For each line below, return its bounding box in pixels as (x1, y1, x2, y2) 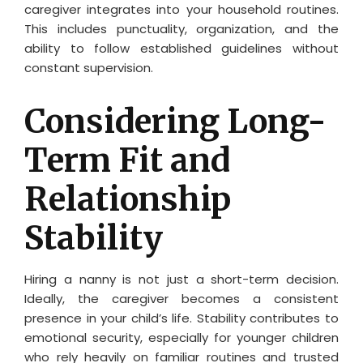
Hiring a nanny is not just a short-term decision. (24, 270, 339, 288)
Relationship (24, 178, 231, 220)
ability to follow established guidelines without (24, 39, 339, 57)
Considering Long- (24, 100, 327, 142)
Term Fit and (24, 139, 230, 181)
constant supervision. (24, 58, 153, 76)
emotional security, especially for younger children (24, 328, 339, 346)
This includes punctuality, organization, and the (24, 19, 339, 37)
